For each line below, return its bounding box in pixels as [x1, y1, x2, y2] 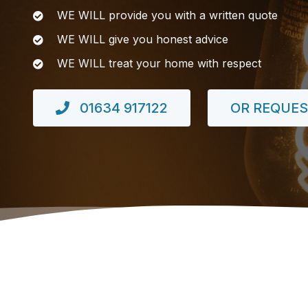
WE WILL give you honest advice [57, 32, 228, 46]
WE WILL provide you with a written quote [57, 8, 278, 22]
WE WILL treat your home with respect [57, 56, 261, 70]
